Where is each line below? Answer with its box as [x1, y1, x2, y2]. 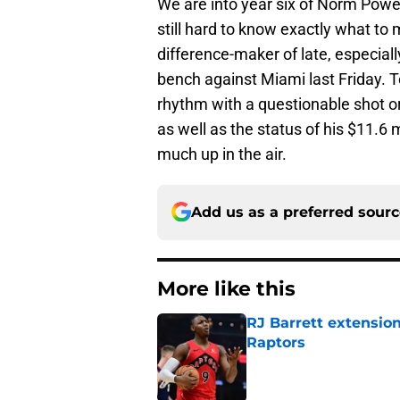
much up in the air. [157, 144, 287, 163]
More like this [157, 276, 296, 301]
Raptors [246, 333, 305, 351]
